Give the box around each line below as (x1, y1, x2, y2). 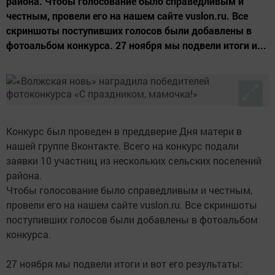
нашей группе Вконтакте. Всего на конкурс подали (6, 139, 239, 153)
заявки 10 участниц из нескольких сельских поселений (6, 154, 261, 168)
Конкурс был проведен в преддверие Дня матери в (6, 125, 242, 138)
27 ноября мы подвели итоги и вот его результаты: (6, 257, 242, 271)
